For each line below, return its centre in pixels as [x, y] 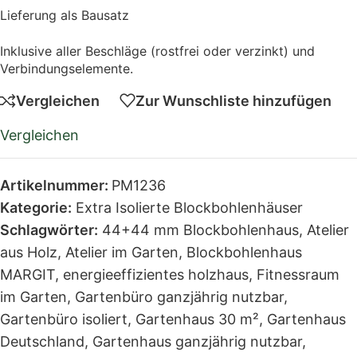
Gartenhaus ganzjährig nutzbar [197, 341]
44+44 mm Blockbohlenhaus [200, 230]
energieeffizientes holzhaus [156, 275]
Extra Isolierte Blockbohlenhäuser [189, 208]
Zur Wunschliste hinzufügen [233, 100]
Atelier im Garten [122, 252]
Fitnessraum [298, 275]
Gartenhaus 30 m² [197, 319]
